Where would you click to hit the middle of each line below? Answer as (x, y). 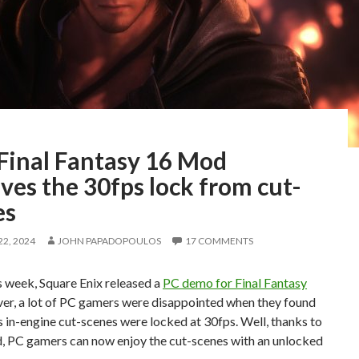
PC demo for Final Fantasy (235, 282)
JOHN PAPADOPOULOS (109, 241)
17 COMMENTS (219, 241)
